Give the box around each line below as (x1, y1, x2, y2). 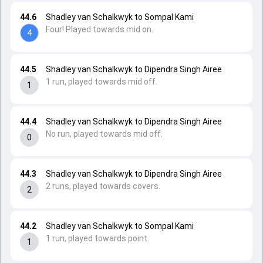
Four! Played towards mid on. (46, 25, 153, 34)
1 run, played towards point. (46, 234, 149, 243)
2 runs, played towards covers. (46, 181, 160, 191)
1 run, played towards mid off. (46, 77, 157, 86)
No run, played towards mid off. (46, 129, 163, 139)
